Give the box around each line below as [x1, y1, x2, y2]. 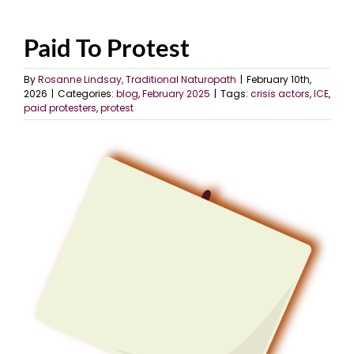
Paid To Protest [24, 32, 190, 63]
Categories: [58, 87, 116, 101]
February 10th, [247, 73, 311, 87]
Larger [23, 160, 63, 179]
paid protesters [24, 101, 96, 115]
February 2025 [142, 87, 210, 101]
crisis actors [250, 87, 310, 101]
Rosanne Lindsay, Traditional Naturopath [38, 73, 236, 87]
